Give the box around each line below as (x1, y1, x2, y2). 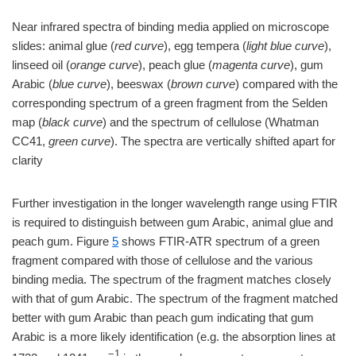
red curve (114, 39, 164, 52)
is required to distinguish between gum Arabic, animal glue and (12, 215, 333, 229)
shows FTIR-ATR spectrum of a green (118, 234, 319, 248)
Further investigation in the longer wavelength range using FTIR (12, 196, 338, 210)
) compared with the (235, 77, 338, 91)
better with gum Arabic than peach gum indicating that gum (12, 311, 314, 324)
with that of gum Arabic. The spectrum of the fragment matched (12, 292, 338, 305)
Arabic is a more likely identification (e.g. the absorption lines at (12, 330, 335, 343)
